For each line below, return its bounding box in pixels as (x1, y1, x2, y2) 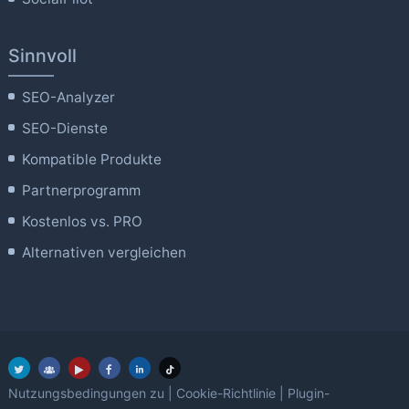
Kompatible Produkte (22, 150, 163, 168)
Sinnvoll (7, 44, 77, 67)
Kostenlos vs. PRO (22, 212, 143, 230)
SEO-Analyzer (22, 88, 116, 106)
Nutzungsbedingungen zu (7, 385, 164, 402)
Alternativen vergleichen (22, 243, 187, 261)
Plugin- (287, 385, 330, 402)
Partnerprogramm (22, 181, 142, 199)
